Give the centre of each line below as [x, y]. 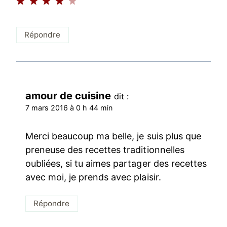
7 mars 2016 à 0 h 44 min [69, 108]
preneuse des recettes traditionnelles [105, 149]
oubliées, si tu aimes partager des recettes [116, 163]
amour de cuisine [68, 96]
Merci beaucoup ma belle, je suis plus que [113, 136]
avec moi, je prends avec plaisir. [93, 177]
